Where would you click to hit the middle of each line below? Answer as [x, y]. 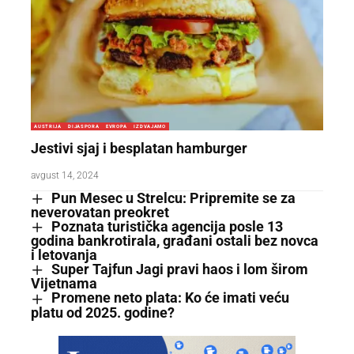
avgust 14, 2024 [65, 175]
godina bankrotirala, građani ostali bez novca [175, 241]
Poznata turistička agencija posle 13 [167, 226]
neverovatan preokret [100, 212]
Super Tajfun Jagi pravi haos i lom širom [179, 269]
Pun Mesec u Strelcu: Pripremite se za [173, 198]
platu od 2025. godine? [103, 312]
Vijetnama [64, 284]
